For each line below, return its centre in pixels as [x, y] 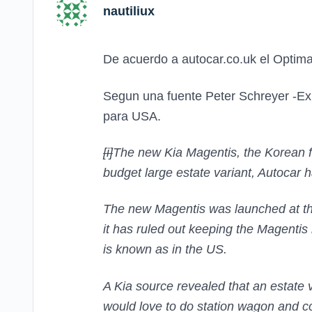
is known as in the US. [165, 250]
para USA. [132, 116]
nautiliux [129, 11]
